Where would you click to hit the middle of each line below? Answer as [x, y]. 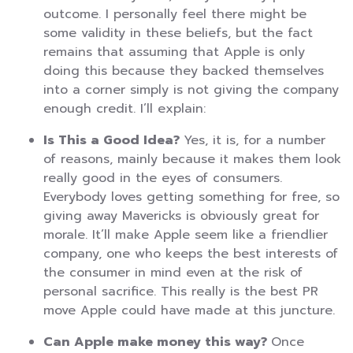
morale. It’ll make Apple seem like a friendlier [186, 235]
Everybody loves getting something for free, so [191, 197]
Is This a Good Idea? [113, 141]
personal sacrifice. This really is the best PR [181, 292]
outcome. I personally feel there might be [175, 15]
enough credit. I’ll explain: [124, 109]
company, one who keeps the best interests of [191, 254]
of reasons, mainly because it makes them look [192, 160]
